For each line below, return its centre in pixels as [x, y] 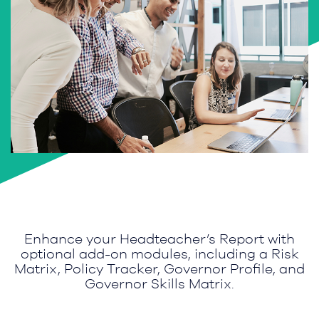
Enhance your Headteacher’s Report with [159, 238]
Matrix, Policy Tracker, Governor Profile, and [159, 268]
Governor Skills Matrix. [159, 283]
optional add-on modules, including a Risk [159, 253]
